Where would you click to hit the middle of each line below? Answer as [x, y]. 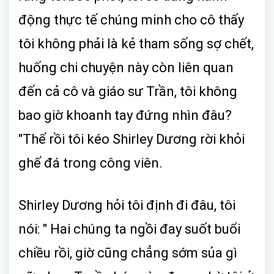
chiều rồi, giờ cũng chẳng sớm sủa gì [128, 253]
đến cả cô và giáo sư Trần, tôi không [128, 91]
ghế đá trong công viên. [91, 163]
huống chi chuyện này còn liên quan [126, 67]
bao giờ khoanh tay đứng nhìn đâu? [125, 115]
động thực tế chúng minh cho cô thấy [131, 20]
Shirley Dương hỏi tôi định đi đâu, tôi [127, 205]
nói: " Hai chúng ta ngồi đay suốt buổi [129, 229]
